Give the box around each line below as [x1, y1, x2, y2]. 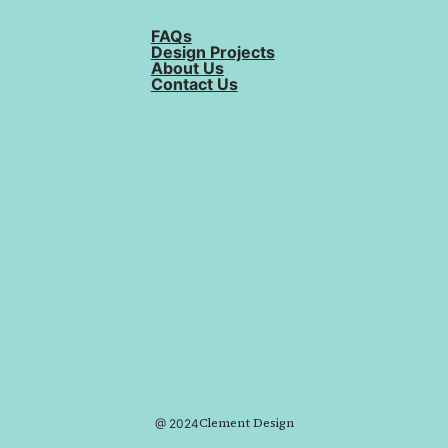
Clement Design [198, 414, 294, 431]
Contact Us [150, 73, 238, 94]
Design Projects [150, 41, 275, 62]
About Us [150, 57, 224, 78]
